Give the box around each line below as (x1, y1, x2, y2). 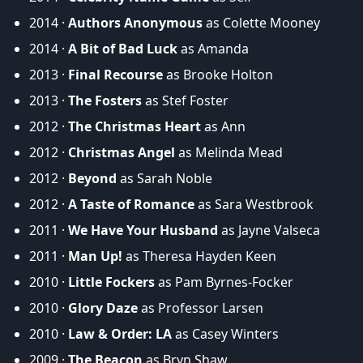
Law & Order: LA (68, 325, 172, 344)
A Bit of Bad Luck (68, 40, 177, 58)
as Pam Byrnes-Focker (155, 273, 293, 292)
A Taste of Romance (68, 195, 194, 214)
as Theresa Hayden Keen (122, 247, 276, 266)
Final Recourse (68, 66, 163, 84)
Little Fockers (68, 273, 155, 292)
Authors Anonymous (68, 14, 203, 32)
